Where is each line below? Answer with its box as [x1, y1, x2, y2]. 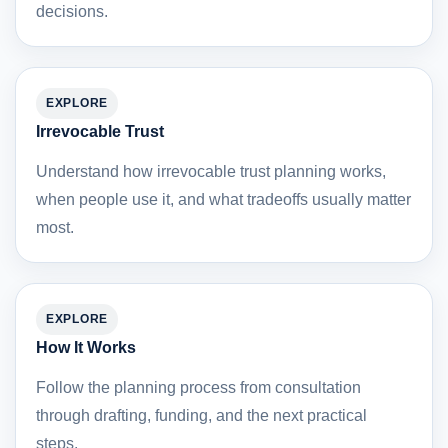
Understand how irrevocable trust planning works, [36, 163, 386, 181]
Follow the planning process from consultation [36, 379, 361, 397]
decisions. [36, 3, 108, 21]
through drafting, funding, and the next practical [36, 407, 367, 425]
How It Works [36, 339, 136, 357]
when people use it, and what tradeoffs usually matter [36, 191, 411, 209]
